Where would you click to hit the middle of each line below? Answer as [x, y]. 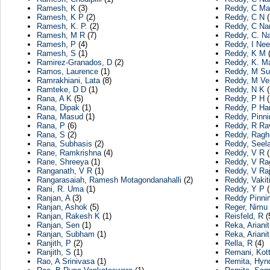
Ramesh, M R [61, 36]
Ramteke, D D [61, 90]
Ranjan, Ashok [62, 207]
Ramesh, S [56, 54]
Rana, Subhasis [64, 144]
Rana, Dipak [58, 108]
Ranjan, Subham [65, 234]
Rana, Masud [60, 117]
